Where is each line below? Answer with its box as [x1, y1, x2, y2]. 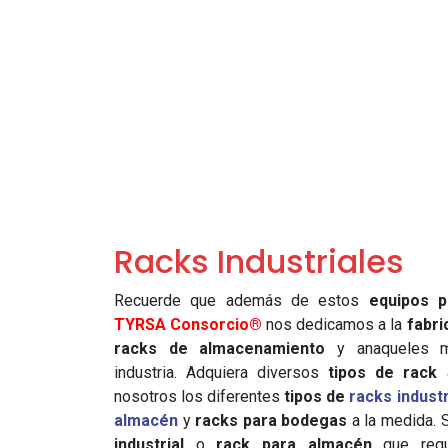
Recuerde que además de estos [114, 291, 369, 310]
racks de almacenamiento [114, 339, 326, 358]
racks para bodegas [195, 411, 348, 430]
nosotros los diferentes [114, 387, 285, 406]
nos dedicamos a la [266, 315, 407, 334]
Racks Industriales [114, 239, 404, 284]
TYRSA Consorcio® [114, 315, 263, 334]
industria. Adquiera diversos [114, 363, 329, 382]
